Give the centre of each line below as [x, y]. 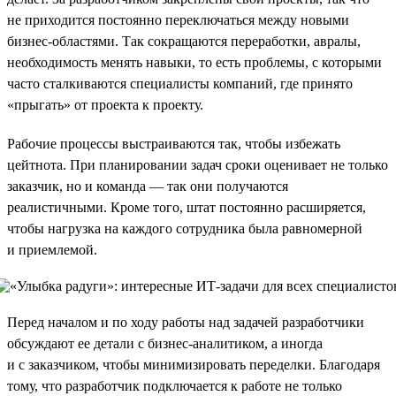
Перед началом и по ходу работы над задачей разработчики [186, 322]
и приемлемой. [52, 249]
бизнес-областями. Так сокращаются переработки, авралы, [184, 41]
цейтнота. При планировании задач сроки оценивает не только [198, 164]
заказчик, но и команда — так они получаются [148, 186]
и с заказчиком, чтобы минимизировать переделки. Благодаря [194, 364]
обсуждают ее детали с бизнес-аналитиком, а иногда [165, 343]
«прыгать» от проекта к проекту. [105, 104]
